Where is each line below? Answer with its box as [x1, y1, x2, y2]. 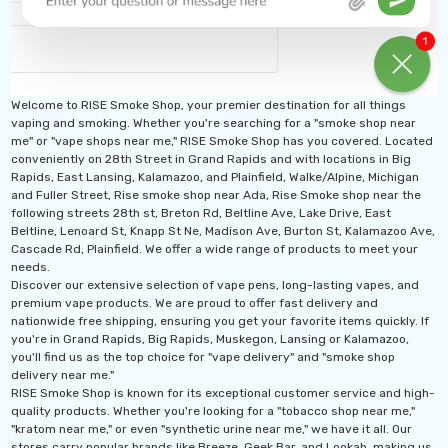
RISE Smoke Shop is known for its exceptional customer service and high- [10, 386, 435, 401]
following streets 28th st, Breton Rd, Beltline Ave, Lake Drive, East [10, 206, 391, 221]
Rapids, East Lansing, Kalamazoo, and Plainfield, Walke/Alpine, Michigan [10, 170, 419, 185]
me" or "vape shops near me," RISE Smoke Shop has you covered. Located [10, 134, 433, 149]
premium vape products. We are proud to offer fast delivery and [10, 296, 378, 311]
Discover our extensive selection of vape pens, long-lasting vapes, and [10, 278, 419, 293]
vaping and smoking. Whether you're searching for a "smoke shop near [10, 116, 416, 131]
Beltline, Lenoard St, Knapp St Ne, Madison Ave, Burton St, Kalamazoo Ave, [10, 224, 435, 239]
